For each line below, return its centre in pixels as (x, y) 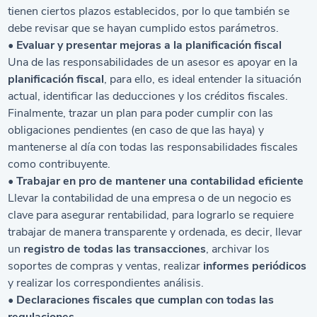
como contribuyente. (59, 164)
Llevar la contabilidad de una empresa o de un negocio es (150, 198)
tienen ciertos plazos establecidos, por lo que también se (149, 11)
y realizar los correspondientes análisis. (106, 283)
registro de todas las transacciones (115, 249)
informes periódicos (255, 266)
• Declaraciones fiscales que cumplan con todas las (141, 300)
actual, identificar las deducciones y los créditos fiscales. (148, 96)
